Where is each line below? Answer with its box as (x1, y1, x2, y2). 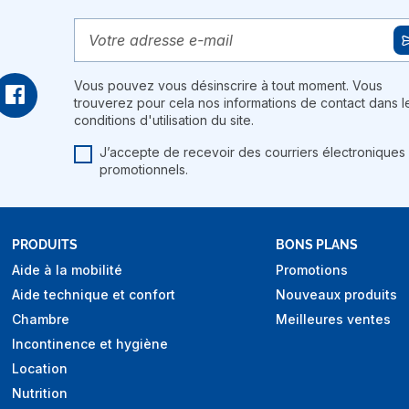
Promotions (276, 262, 348, 278)
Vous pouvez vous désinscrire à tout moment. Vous (73, 78, 383, 94)
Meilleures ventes (276, 311, 391, 328)
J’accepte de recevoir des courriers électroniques (99, 144, 405, 161)
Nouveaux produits (276, 287, 397, 303)
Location (12, 361, 68, 377)
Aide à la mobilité (12, 262, 122, 278)
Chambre (12, 311, 69, 328)
